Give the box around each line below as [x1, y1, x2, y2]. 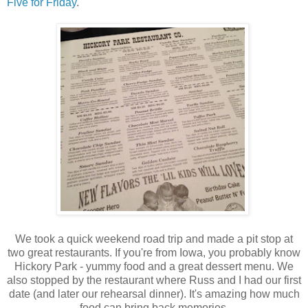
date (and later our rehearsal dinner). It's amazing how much [8, 288, 300, 300]
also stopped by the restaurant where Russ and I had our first [7, 274, 301, 287]
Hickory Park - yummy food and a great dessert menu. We [14, 261, 294, 273]
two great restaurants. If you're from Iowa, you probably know [8, 247, 300, 259]
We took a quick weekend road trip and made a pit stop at [15, 233, 293, 245]
